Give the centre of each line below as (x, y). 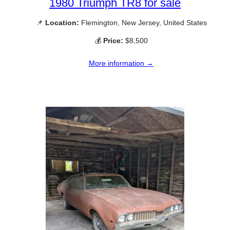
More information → (121, 63)
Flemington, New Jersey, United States (143, 22)
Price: (113, 41)
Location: (62, 22)
